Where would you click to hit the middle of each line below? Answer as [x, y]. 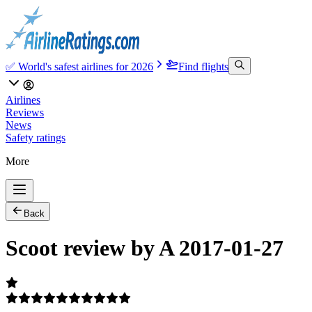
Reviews [25, 112]
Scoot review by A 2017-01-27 [145, 248]
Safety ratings [36, 138]
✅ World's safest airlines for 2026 [79, 67]
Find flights [203, 67]
